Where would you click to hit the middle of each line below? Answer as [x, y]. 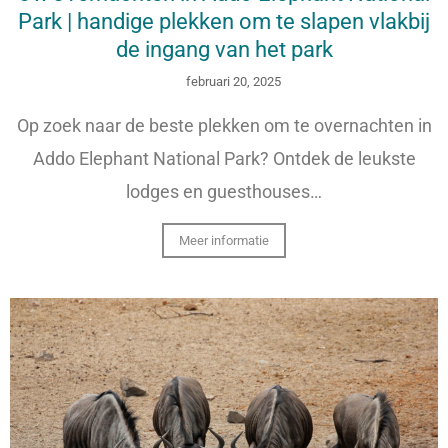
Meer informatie [224, 240]
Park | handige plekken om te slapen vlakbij [224, 21]
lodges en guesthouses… [224, 191]
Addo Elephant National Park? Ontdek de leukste [224, 158]
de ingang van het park [224, 49]
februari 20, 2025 [234, 81]
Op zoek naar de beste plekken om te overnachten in [224, 125]
